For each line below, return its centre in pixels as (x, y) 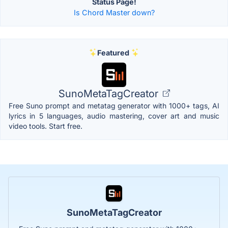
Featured (113, 52)
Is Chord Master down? (114, 12)
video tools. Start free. (46, 126)
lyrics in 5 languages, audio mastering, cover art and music (114, 116)
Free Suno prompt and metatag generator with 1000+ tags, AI (114, 105)
